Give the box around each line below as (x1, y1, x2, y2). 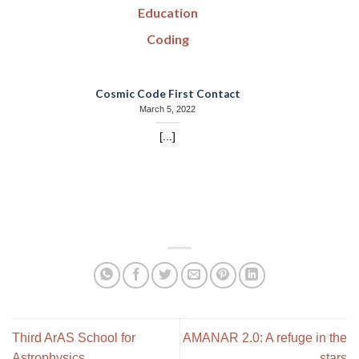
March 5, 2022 (139, 103, 196, 114)
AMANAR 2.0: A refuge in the (183, 331, 347, 345)
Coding (146, 30, 189, 46)
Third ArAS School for (12, 331, 135, 345)
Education (137, 4, 198, 20)
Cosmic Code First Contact (95, 87, 240, 101)
